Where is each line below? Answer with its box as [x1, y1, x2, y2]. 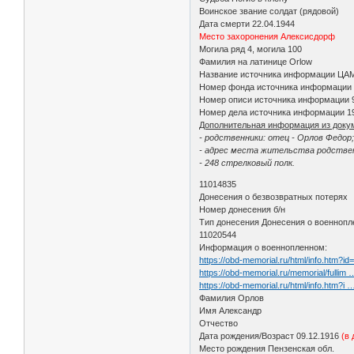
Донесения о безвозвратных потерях [199, 191, 348, 201]
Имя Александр [199, 305, 262, 315]
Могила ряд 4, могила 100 [199, 43, 303, 54]
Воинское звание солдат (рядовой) [199, 6, 340, 16]
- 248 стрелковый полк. [199, 157, 296, 168]
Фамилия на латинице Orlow [199, 56, 313, 66]
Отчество [199, 318, 239, 328]
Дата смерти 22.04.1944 [199, 18, 296, 28]
